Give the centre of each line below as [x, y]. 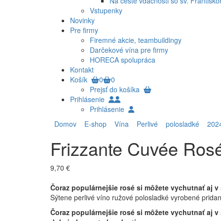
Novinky [82, 20]
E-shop [93, 124]
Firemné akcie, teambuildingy [136, 40]
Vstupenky [106, 11]
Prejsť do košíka [117, 90]
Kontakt [82, 70]
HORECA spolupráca [123, 60]
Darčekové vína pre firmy [129, 50]
